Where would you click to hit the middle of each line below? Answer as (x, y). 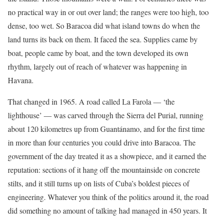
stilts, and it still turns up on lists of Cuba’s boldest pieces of (99, 183)
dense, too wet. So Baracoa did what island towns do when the (104, 26)
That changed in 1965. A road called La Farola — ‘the (91, 102)
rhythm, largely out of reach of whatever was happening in (97, 67)
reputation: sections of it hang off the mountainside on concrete (104, 170)
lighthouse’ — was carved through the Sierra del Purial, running (106, 115)
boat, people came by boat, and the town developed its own (98, 53)
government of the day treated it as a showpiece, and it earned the (107, 156)
